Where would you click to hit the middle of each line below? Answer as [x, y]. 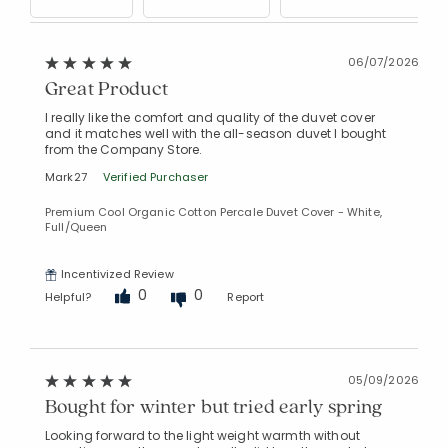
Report [246, 296]
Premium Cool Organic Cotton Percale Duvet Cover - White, [213, 212]
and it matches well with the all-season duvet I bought [216, 134]
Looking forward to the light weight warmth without [203, 436]
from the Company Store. [124, 150]
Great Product [106, 88]
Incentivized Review [117, 274]
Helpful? [68, 296]
